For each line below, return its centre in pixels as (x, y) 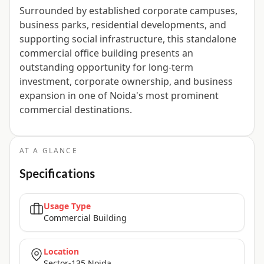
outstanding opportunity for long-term (106, 67)
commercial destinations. (76, 110)
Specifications (57, 174)
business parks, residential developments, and (123, 25)
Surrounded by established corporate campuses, (128, 11)
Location (61, 252)
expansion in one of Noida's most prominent (119, 96)
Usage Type (67, 206)
